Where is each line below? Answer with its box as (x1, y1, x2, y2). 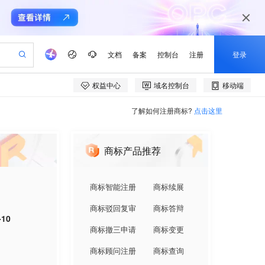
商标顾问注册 (90, 245, 136, 256)
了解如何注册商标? (131, 105, 192, 115)
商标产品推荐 (104, 143, 161, 157)
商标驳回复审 (90, 202, 136, 214)
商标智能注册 (90, 181, 136, 192)
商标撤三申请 (90, 224, 136, 235)
